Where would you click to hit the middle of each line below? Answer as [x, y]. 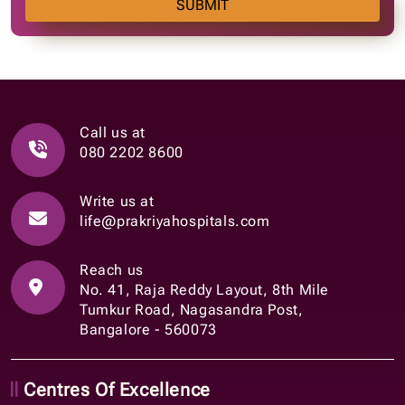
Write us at [117, 201]
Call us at [113, 132]
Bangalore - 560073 [148, 329]
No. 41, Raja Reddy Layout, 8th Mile [204, 289]
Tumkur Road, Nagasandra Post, [192, 309]
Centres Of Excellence [114, 389]
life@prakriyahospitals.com [175, 221]
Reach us [112, 269]
